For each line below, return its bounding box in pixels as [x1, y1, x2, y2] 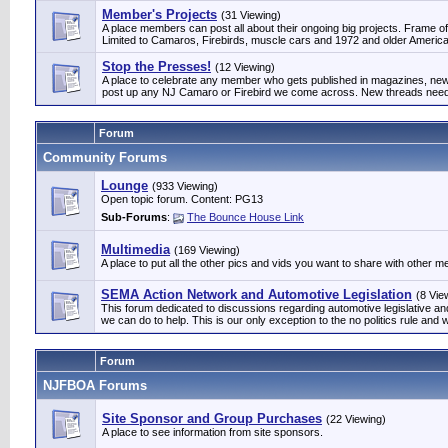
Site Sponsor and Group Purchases [102, 411, 322, 426]
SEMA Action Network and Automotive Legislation [101, 287, 412, 302]
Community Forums [43, 150, 167, 165]
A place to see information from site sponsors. [102, 426, 323, 438]
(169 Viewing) [174, 244, 240, 256]
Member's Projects [102, 7, 217, 22]
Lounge [101, 178, 148, 193]
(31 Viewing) [221, 9, 281, 21]
